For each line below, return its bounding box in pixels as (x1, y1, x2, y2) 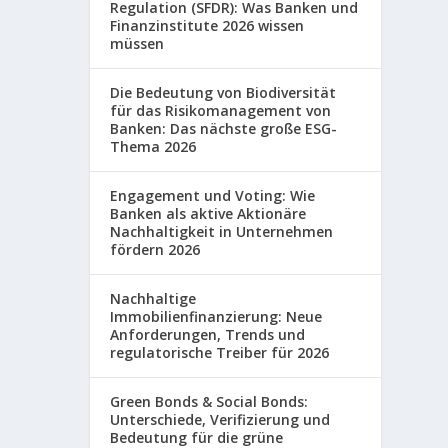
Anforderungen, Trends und (110, 324, 306, 344)
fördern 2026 (110, 239, 201, 259)
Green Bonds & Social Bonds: (110, 391, 309, 411)
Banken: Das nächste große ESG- (110, 118, 338, 138)
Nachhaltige (110, 288, 197, 308)
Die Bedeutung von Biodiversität (110, 82, 337, 102)
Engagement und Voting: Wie (110, 185, 316, 205)
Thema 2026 (110, 136, 197, 156)
